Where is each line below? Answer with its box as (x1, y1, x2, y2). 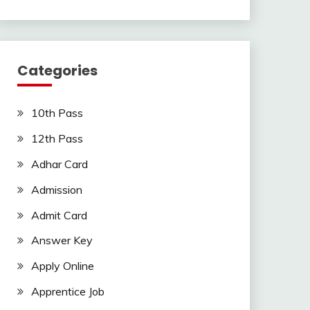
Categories (17, 61, 98, 81)
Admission (30, 182, 82, 197)
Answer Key (30, 233, 93, 248)
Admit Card (30, 208, 87, 222)
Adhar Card (30, 156, 88, 171)
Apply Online (30, 259, 94, 273)
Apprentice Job (30, 284, 104, 298)
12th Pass (30, 131, 83, 146)
